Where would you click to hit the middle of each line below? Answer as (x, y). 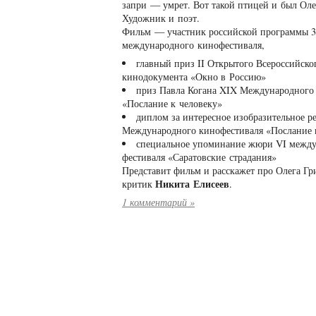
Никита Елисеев (192, 183)
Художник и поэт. (161, 18)
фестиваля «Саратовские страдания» (199, 157)
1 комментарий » (158, 202)
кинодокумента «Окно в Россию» (194, 76)
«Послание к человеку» (172, 103)
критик (139, 183)
